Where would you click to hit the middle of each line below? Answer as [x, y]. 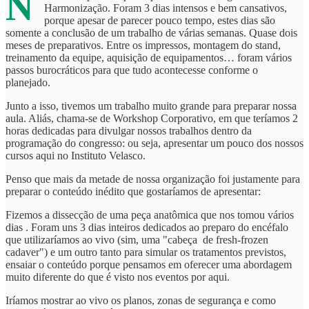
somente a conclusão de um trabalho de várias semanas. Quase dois [151, 32]
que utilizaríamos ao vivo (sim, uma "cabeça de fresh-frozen [137, 239]
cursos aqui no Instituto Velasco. [76, 155]
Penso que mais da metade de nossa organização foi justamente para [153, 179]
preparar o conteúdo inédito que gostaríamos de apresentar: [133, 191]
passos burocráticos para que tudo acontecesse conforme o [132, 70]
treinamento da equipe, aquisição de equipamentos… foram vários [149, 57]
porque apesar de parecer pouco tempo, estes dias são [160, 20]
